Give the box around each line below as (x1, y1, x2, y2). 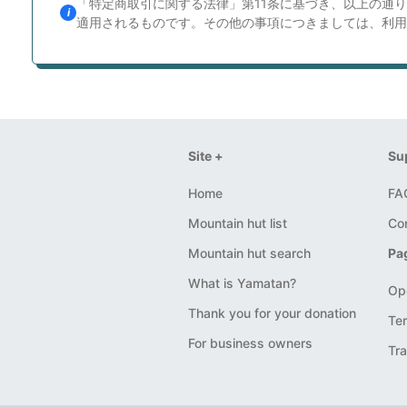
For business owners (188, 334, 313, 351)
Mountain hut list (188, 214, 287, 231)
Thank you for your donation (188, 304, 356, 321)
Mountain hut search (188, 244, 311, 261)
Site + (188, 147, 223, 164)
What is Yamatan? (188, 274, 296, 291)
